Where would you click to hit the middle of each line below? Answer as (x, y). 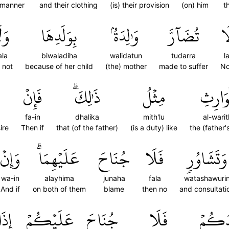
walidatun (126, 55)
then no (155, 189)
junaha (114, 178)
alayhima (59, 178)
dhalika (87, 117)
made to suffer (184, 66)
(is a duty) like (154, 128)
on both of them (59, 189)
